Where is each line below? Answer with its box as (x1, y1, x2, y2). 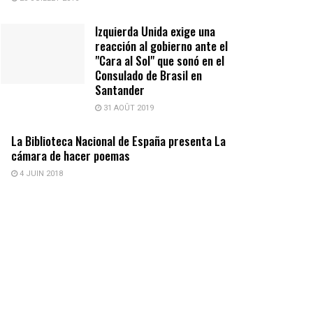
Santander (95, 81, 145, 99)
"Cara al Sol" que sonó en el (95, 52, 224, 70)
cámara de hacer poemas (11, 147, 130, 165)
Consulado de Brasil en (95, 66, 202, 85)
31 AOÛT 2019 (101, 102, 154, 115)
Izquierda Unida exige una (95, 22, 215, 41)
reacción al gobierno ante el (95, 37, 228, 55)
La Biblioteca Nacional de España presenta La (11, 132, 226, 150)
